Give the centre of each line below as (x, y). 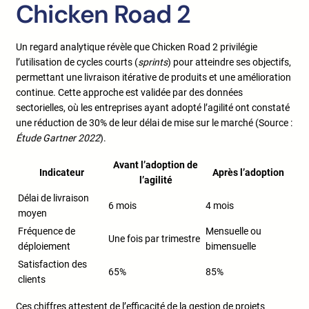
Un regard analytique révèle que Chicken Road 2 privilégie (137, 47)
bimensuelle (231, 247)
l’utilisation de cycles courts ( (77, 62)
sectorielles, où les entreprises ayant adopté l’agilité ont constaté (153, 108)
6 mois (122, 206)
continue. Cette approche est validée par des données (129, 93)
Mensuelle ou (233, 231)
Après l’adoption (248, 173)
